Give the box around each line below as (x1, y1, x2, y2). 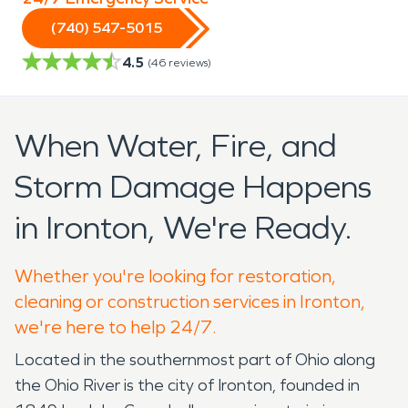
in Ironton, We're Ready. (15, 208, 352, 248)
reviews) (168, 56, 211, 69)
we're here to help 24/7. (15, 315, 217, 338)
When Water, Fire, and (15, 126, 337, 166)
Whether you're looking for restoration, (15, 264, 336, 287)
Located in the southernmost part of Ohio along (15, 349, 375, 370)
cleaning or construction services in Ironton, (15, 290, 365, 312)
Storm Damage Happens (15, 167, 372, 207)
